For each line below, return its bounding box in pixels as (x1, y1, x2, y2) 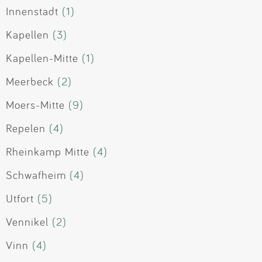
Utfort (6, 191, 34, 206)
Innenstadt (6, 4, 58, 19)
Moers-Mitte (6, 98, 65, 112)
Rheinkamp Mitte (6, 144, 89, 159)
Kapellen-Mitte (6, 51, 78, 65)
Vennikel (6, 215, 49, 229)
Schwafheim (6, 168, 66, 182)
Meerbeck (6, 74, 54, 89)
